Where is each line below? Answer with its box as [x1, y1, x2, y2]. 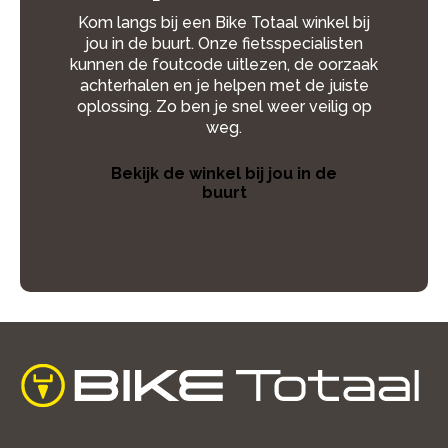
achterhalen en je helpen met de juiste [79, 76, 369, 95]
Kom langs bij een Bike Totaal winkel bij [78, 13, 370, 32]
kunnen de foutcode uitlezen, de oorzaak [70, 55, 378, 74]
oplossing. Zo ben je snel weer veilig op [76, 97, 372, 116]
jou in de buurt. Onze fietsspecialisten [85, 34, 363, 53]
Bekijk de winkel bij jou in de [111, 164, 337, 183]
